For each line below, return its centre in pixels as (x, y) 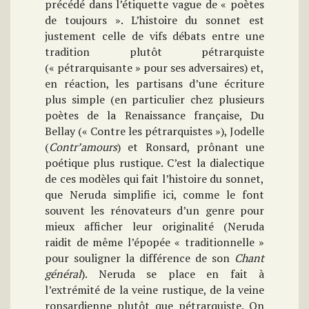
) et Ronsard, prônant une (191, 147)
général (63, 274)
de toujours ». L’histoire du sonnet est (154, 20)
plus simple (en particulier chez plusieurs (154, 100)
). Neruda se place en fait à (173, 274)
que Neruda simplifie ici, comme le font (154, 195)
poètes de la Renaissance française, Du (154, 116)
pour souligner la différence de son (140, 258)
